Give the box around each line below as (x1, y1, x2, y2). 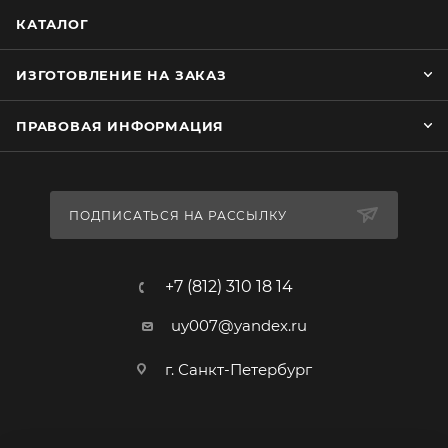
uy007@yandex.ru (170, 316, 307, 335)
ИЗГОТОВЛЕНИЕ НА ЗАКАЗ (16, 67, 227, 83)
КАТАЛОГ (16, 16, 89, 32)
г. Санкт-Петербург (165, 360, 312, 379)
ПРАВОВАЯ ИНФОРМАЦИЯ (16, 118, 225, 134)
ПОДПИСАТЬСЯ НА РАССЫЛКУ (69, 208, 287, 223)
